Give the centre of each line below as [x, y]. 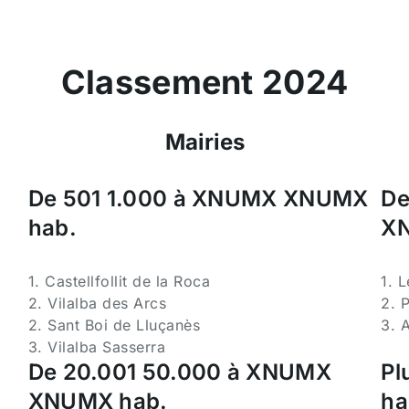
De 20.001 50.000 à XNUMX [179, 372]
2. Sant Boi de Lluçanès [114, 325]
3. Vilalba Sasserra [97, 347]
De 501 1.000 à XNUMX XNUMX [198, 199]
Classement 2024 [204, 82]
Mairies [204, 142]
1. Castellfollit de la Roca [119, 281]
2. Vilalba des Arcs [97, 303]
